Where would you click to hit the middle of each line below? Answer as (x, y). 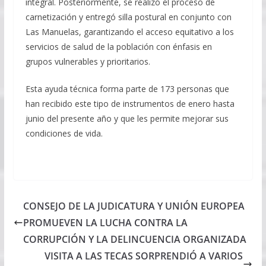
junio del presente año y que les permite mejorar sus (127, 118)
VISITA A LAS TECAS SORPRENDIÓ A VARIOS (144, 256)
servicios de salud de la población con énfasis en (118, 46)
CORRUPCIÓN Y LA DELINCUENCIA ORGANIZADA (134, 239)
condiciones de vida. (64, 133)
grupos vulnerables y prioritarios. (88, 61)
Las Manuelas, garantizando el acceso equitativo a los (129, 31)
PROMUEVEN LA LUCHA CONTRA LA (105, 222)
